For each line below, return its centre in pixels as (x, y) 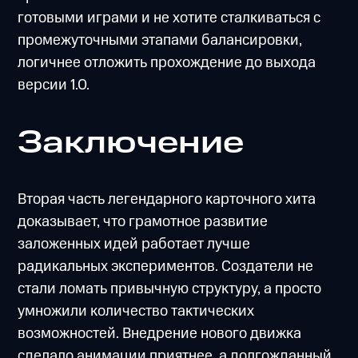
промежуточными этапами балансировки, (160, 41)
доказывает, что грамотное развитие (143, 222)
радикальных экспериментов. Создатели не (166, 267)
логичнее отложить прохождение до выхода (167, 63)
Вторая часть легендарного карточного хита (167, 200)
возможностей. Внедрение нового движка (160, 334)
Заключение (131, 143)
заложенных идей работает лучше (134, 245)
